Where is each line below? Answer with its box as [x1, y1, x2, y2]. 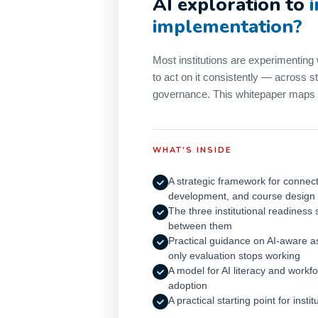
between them [168, 220, 232, 231]
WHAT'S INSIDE [152, 145, 231, 155]
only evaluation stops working [168, 250, 300, 261]
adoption [168, 280, 207, 291]
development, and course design [168, 190, 315, 202]
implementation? [152, 14, 302, 39]
